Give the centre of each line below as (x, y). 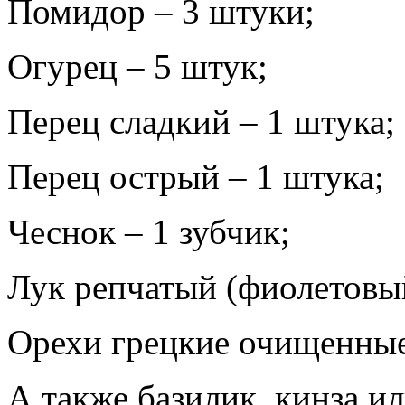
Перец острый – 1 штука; (196, 176)
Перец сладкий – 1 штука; (201, 121)
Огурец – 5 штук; (137, 66)
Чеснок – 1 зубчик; (149, 231)
